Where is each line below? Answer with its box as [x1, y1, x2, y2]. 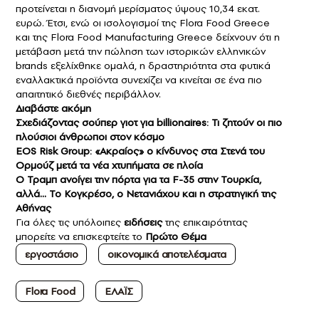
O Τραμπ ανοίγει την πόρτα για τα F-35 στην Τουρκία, [16, 172, 261, 187]
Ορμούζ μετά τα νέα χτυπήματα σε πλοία [16, 158, 203, 173]
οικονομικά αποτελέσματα [108, 247, 226, 262]
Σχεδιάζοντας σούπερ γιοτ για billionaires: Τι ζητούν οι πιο [16, 115, 282, 130]
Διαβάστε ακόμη [16, 101, 94, 116]
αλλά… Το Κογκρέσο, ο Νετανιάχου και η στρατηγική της [16, 187, 276, 202]
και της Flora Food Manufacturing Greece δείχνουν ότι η [16, 30, 280, 45]
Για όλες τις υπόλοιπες [16, 215, 121, 230]
